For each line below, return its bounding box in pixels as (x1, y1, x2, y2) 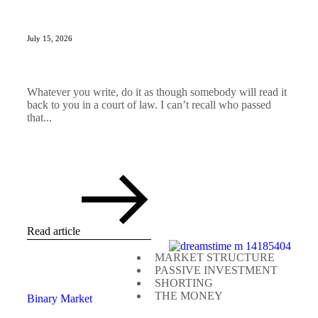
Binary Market (27, 292, 92, 305)
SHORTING (155, 277, 213, 290)
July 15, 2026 (27, 34, 72, 43)
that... (27, 111, 52, 124)
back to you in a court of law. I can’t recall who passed (27, 99, 271, 111)
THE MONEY (155, 290, 223, 302)
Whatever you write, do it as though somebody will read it (27, 86, 287, 99)
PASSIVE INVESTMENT (155, 264, 278, 277)
